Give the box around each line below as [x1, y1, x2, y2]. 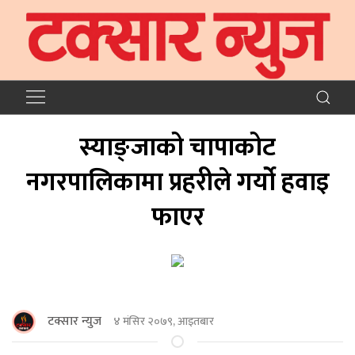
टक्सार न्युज [48, 310, 101, 332]
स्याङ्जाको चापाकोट [79, 126, 276, 169]
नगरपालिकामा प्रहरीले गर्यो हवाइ [25, 161, 330, 204]
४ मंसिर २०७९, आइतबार [113, 312, 214, 331]
